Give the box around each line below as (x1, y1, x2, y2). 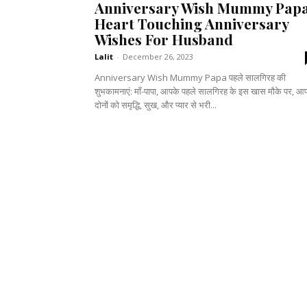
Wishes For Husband (95, 29, 233, 49)
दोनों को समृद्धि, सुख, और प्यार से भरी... (95, 99, 217, 112)
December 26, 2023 (123, 51, 193, 62)
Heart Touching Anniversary (95, 14, 289, 34)
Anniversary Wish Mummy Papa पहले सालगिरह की (95, 71, 229, 84)
